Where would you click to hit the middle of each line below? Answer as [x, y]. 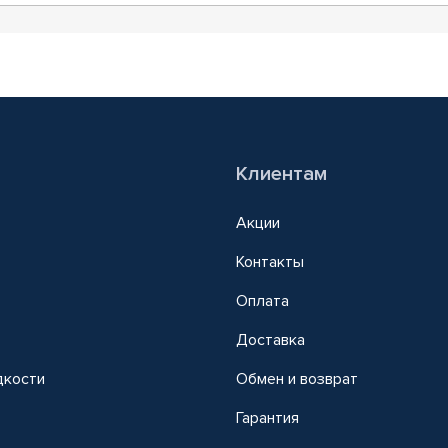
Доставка [270, 339]
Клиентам [281, 173]
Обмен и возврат [297, 378]
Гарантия [267, 417]
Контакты [270, 261]
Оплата [262, 300]
